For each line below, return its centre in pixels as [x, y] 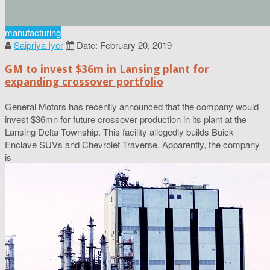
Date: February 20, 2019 [124, 45]
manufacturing [33, 32]
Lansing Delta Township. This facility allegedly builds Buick [119, 132]
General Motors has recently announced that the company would [132, 107]
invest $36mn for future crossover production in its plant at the [126, 119]
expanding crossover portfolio [84, 82]
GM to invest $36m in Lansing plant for [107, 69]
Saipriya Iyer [39, 45]
